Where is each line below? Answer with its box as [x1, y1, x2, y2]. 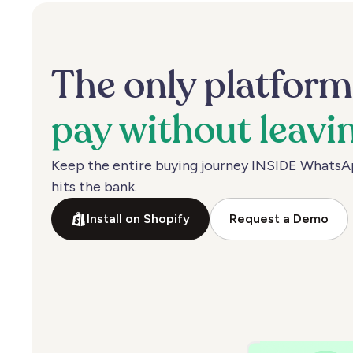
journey [201, 157, 249, 175]
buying [155, 157, 199, 175]
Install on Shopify [87, 211, 191, 227]
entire [113, 157, 153, 175]
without [119, 113, 252, 152]
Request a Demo [229, 211, 329, 227]
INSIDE [251, 157, 298, 175]
